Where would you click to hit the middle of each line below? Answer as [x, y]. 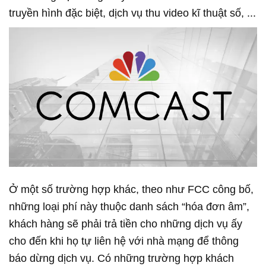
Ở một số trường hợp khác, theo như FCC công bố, [131, 190]
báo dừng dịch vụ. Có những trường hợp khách [121, 259]
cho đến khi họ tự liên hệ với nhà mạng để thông [124, 241]
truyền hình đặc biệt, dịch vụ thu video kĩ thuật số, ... [132, 13]
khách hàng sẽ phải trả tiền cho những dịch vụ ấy [126, 224]
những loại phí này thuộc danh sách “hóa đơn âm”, [129, 207]
